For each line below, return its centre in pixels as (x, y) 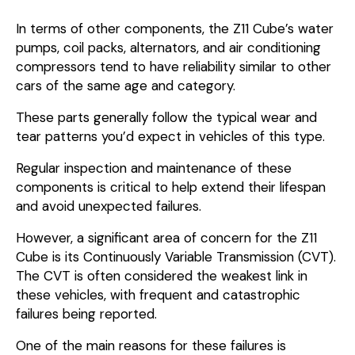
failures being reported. (86, 313)
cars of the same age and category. (126, 85)
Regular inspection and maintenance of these (154, 168)
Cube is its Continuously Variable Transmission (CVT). (176, 256)
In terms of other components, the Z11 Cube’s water (175, 28)
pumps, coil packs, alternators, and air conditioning (168, 47)
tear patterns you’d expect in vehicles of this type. (170, 136)
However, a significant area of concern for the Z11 (166, 237)
